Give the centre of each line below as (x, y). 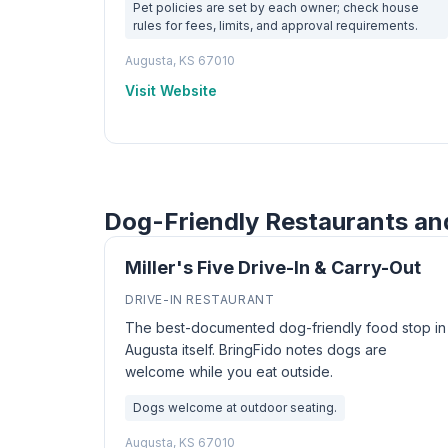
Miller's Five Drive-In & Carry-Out (273, 267)
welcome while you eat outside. (229, 371)
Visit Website (171, 90)
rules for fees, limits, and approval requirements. (275, 25)
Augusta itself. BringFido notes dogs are (256, 349)
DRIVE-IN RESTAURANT (200, 299)
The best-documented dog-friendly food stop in (285, 327)
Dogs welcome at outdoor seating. (235, 407)
